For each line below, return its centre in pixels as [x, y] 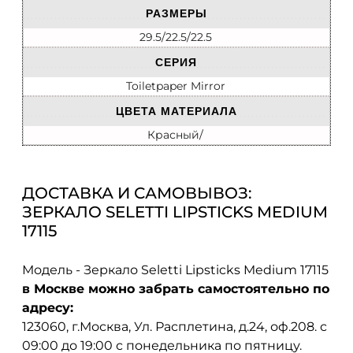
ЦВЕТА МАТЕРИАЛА [176, 111]
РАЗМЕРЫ [176, 14]
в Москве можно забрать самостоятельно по [176, 288]
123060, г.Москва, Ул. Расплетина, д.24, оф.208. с [175, 326]
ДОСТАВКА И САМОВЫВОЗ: [137, 193]
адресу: [48, 307]
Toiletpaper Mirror [175, 86]
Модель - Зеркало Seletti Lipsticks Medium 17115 [175, 269]
